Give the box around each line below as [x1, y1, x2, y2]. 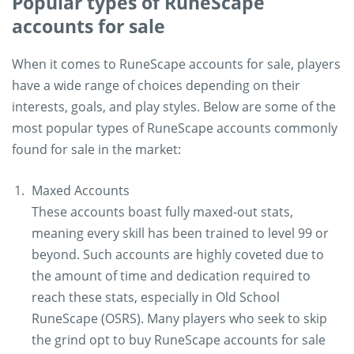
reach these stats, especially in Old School [32, 288, 280, 306]
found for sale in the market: [12, 141, 181, 158]
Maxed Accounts [32, 182, 130, 199]
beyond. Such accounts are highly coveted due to [32, 246, 324, 263]
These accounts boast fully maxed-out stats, [32, 203, 293, 220]
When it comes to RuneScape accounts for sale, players [12, 55, 341, 73]
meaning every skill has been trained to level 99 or [32, 224, 329, 242]
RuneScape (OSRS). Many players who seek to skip [32, 310, 327, 327]
